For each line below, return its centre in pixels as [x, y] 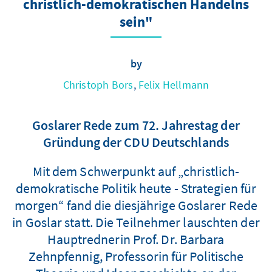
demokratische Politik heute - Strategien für [136, 188]
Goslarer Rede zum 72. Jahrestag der [136, 125]
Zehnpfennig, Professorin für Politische [136, 256]
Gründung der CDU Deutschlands [136, 142]
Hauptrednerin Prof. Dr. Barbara [136, 239]
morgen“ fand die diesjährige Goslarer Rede [136, 205]
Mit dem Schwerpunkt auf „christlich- [136, 171]
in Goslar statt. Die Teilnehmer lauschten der [136, 222]
